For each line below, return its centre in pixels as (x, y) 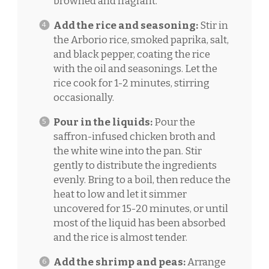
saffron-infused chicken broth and (134, 136)
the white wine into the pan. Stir (127, 151)
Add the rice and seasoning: (125, 25)
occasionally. (83, 97)
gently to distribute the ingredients (135, 165)
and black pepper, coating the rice (131, 54)
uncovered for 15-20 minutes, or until (141, 208)
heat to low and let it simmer (120, 194)
